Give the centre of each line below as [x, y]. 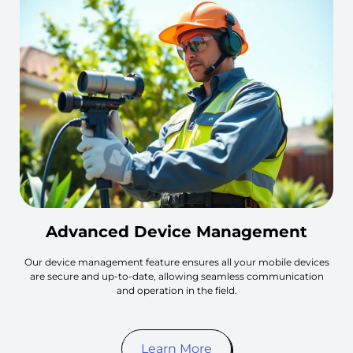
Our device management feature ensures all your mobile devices [176, 262]
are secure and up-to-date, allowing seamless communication [176, 276]
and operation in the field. [176, 290]
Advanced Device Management [176, 231]
